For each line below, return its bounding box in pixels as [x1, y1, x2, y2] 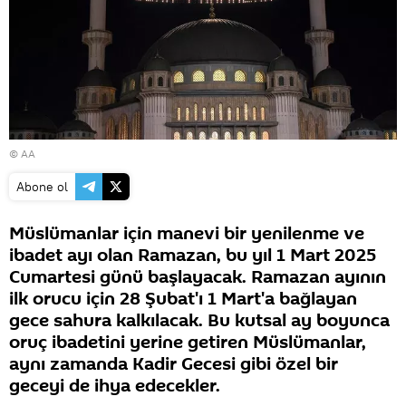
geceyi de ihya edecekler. [9, 372, 220, 399]
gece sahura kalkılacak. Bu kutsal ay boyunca [9, 307, 390, 333]
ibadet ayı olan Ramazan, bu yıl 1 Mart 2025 [9, 242, 376, 268]
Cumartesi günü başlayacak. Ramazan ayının [9, 264, 386, 290]
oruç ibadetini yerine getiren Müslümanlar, [9, 329, 366, 355]
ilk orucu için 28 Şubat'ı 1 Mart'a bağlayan [9, 285, 357, 312]
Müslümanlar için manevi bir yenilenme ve [9, 220, 364, 246]
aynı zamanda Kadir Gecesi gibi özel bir [9, 351, 338, 377]
